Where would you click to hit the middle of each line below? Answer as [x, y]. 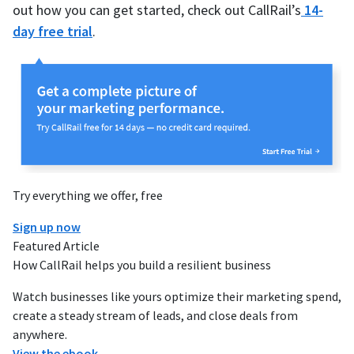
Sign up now [47, 226]
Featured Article [56, 245]
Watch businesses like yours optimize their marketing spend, [177, 296]
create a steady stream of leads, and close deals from [155, 315]
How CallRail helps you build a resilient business [142, 264]
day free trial [53, 31]
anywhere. [40, 334]
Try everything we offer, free [88, 195]
